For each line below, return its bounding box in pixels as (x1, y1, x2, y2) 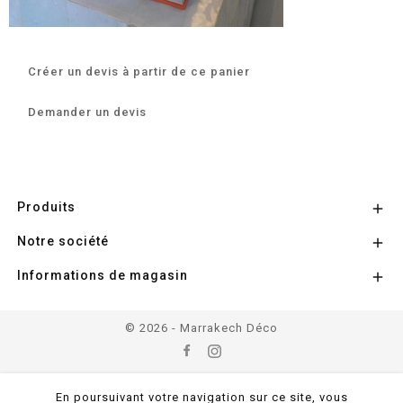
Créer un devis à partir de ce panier (28, 64, 250, 78)
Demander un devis (28, 104, 147, 119)
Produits (17, 199, 76, 214)
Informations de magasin (17, 267, 188, 282)
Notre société (17, 233, 109, 248)
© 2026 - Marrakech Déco (125, 320, 278, 335)
